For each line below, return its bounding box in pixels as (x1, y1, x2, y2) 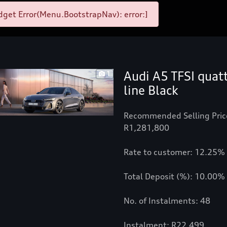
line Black (124, 83, 178, 98)
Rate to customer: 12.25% (124, 147, 225, 158)
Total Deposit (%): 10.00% (124, 171, 225, 182)
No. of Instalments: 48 (124, 196, 210, 206)
